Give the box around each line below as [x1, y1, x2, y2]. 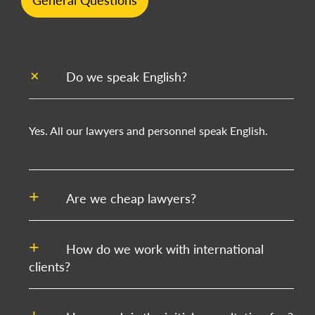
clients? [29, 259, 70, 274]
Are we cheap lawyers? [63, 191, 196, 206]
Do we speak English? [63, 69, 187, 84]
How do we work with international [63, 241, 264, 257]
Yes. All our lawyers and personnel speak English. [29, 124, 268, 137]
